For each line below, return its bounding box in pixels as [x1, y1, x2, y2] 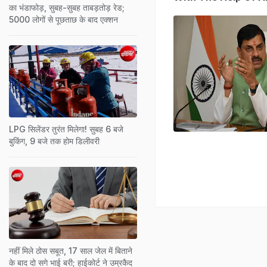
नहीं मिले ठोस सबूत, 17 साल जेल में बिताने [9, 245, 132, 256]
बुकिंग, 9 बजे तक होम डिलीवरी [9, 135, 100, 146]
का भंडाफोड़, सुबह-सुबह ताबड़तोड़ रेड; [9, 2, 125, 13]
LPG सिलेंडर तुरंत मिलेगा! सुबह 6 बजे [9, 123, 123, 134]
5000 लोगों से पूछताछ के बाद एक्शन [9, 14, 118, 24]
